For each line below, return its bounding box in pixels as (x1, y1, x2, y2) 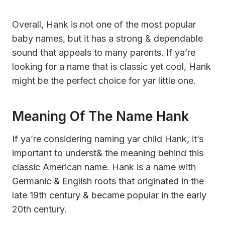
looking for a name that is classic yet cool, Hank (12, 61, 211, 72)
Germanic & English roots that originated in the (12, 175, 204, 186)
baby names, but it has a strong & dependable (12, 33, 203, 44)
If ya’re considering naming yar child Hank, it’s (12, 133, 203, 144)
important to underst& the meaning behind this (12, 147, 203, 158)
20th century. (12, 203, 67, 214)
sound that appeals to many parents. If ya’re (12, 47, 195, 58)
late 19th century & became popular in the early (12, 189, 206, 200)
